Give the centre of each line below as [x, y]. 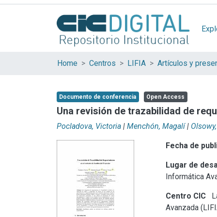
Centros [102, 63]
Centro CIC [186, 196]
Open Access [165, 97]
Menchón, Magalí [156, 126]
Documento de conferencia [97, 97]
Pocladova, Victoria [89, 126]
